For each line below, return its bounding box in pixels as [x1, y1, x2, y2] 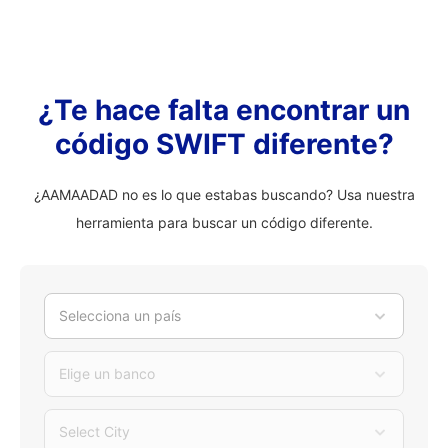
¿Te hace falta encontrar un [38, 93, 410, 127]
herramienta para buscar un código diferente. [75, 214, 373, 231]
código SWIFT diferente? [54, 127, 394, 161]
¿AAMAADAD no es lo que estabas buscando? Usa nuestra [33, 186, 415, 203]
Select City [59, 423, 130, 440]
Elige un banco [59, 365, 155, 382]
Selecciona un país [59, 307, 181, 324]
